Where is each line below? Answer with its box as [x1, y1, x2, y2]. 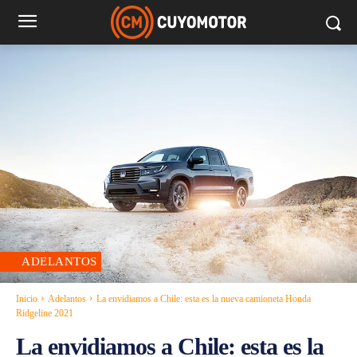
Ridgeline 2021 [16, 307, 73, 319]
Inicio [16, 292, 37, 304]
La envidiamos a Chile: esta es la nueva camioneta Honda [96, 292, 311, 304]
